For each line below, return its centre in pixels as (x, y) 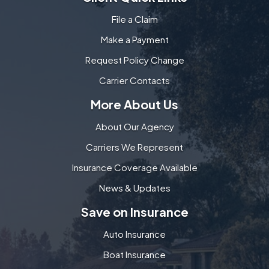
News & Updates (134, 187)
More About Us (134, 104)
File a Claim (134, 19)
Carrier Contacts (134, 80)
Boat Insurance (134, 254)
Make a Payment (134, 39)
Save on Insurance (134, 211)
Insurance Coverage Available (134, 167)
